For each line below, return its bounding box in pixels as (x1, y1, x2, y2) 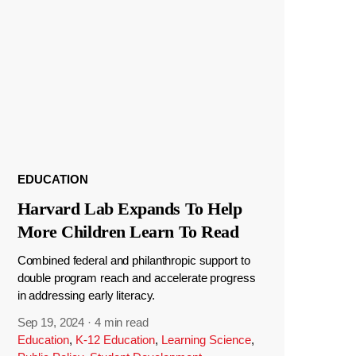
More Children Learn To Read (17, 222, 239, 242)
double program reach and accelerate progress (17, 271, 256, 285)
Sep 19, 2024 (17, 315, 85, 329)
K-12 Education (75, 332, 155, 346)
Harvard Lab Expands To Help (17, 199, 242, 219)
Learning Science (161, 332, 251, 346)
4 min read (94, 315, 149, 329)
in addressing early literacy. (17, 288, 156, 303)
